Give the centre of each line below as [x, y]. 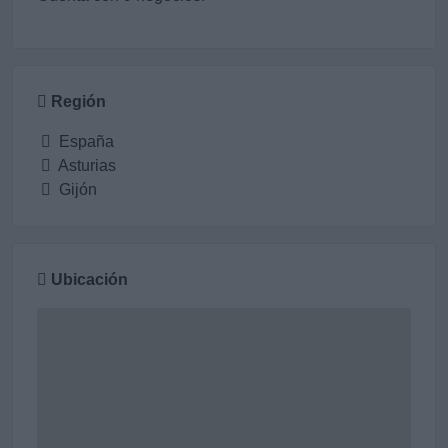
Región [78, 101]
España [84, 141]
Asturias [85, 165]
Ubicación [89, 279]
